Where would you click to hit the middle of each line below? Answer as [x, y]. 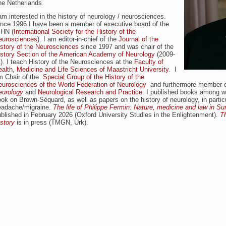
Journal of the [138, 39]
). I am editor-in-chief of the [78, 39]
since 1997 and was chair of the [126, 47]
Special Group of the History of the [94, 77]
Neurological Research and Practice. [91, 92]
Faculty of [149, 62]
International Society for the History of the [75, 32]
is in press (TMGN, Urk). [52, 122]
